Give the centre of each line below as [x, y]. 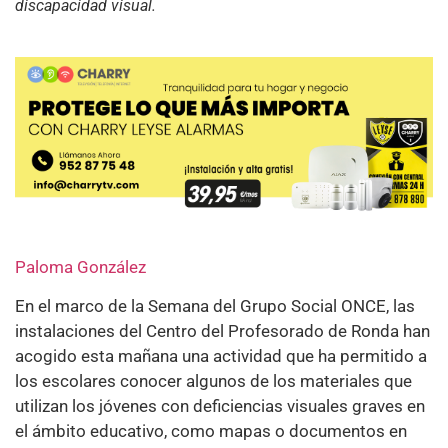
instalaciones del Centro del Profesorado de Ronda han [222, 331]
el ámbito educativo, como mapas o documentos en [211, 431]
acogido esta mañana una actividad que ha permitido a [221, 356]
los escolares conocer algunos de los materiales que [213, 381]
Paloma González [80, 266]
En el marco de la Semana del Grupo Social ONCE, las [215, 306]
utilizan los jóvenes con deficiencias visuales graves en [220, 406]
